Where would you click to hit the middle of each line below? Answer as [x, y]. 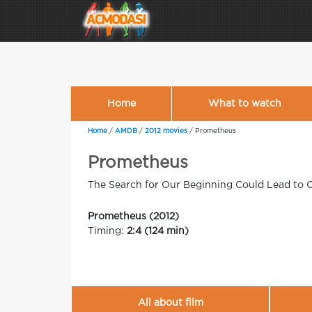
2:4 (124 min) [158, 231]
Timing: [107, 231]
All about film [170, 303]
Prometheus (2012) [133, 217]
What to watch [244, 103]
